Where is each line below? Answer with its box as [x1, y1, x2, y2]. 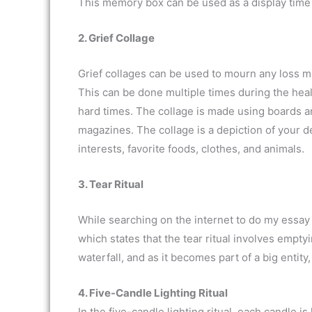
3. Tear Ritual [78, 178, 143, 191]
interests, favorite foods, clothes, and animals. [78, 142, 304, 155]
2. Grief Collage [78, 31, 155, 45]
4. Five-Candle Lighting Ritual [78, 286, 228, 299]
